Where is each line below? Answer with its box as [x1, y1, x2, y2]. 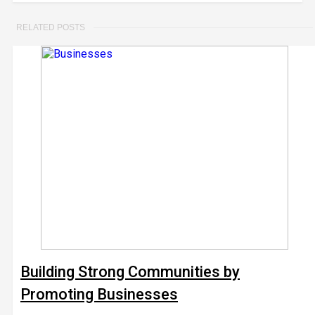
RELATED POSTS [16, 22, 85, 32]
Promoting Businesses [20, 285, 178, 303]
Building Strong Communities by [20, 263, 240, 281]
